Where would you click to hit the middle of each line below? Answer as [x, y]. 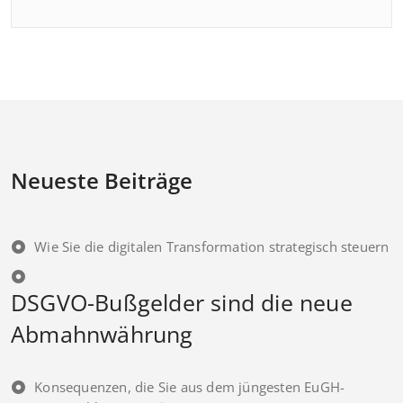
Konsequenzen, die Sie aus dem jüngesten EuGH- [190, 386]
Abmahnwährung [102, 333]
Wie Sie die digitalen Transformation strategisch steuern [212, 246]
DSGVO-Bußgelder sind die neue [182, 302]
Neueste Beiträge [102, 180]
